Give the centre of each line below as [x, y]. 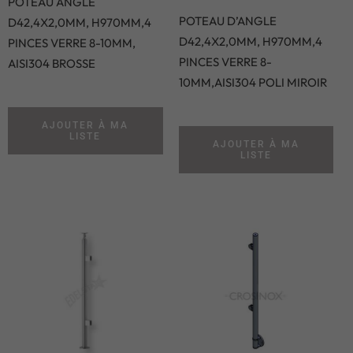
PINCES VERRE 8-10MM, [72, 43]
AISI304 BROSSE [52, 64]
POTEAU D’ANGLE [227, 21]
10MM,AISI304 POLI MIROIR [253, 83]
